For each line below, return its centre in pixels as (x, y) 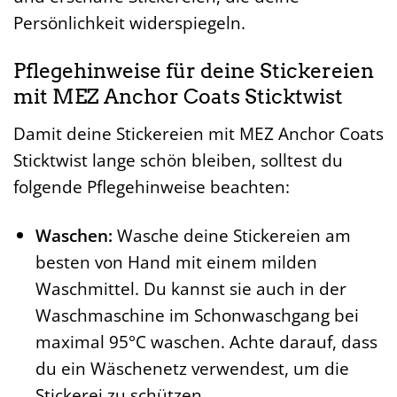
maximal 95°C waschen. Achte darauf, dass (206, 341)
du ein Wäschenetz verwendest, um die (192, 368)
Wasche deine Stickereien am (231, 235)
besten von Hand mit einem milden (176, 261)
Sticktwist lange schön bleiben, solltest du (178, 160)
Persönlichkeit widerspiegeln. (129, 23)
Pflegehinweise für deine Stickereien (194, 71)
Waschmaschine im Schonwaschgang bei (197, 315)
